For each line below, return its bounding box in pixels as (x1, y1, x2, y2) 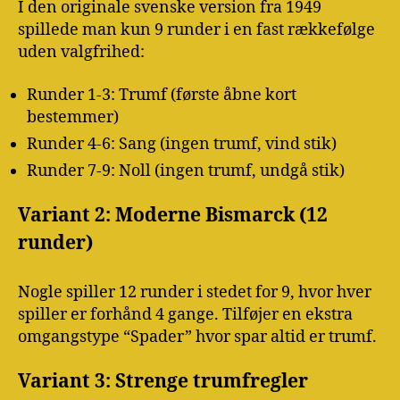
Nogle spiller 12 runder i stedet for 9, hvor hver (18, 281, 371, 303)
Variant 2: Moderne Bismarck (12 (18, 204, 328, 229)
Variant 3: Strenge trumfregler (18, 370, 308, 395)
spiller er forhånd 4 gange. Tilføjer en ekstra (18, 304, 353, 325)
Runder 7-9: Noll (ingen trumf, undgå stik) (27, 160, 345, 181)
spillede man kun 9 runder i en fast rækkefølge (18, 20, 375, 41)
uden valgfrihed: (18, 42, 145, 63)
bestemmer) (27, 106, 119, 128)
